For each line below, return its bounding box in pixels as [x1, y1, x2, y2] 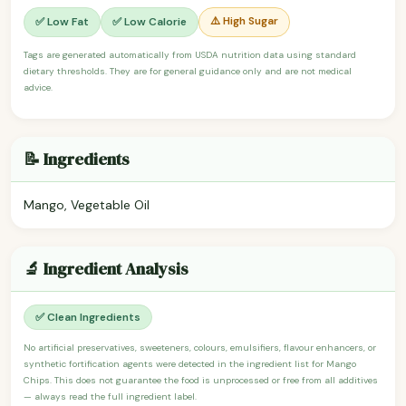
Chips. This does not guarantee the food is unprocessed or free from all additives [24, 373, 378, 386]
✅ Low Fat [35, 14, 89, 30]
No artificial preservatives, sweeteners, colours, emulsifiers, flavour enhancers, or [24, 341, 376, 353]
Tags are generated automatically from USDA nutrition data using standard [24, 48, 356, 61]
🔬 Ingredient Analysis [24, 256, 188, 280]
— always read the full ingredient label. [24, 390, 197, 402]
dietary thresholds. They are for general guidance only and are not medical [24, 64, 352, 77]
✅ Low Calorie [112, 14, 187, 30]
